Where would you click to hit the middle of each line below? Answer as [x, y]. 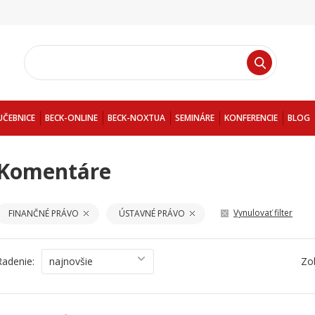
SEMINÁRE [195, 118]
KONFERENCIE [251, 118]
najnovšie [71, 261]
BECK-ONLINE [71, 118]
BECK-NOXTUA [136, 118]
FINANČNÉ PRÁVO [44, 213]
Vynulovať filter [263, 213]
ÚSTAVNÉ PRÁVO [152, 213]
